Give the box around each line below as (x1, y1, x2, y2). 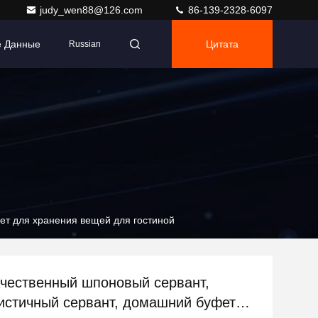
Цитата (206, 38, 238, 50)
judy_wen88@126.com (40, 4, 146, 16)
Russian (69, 39, 101, 49)
